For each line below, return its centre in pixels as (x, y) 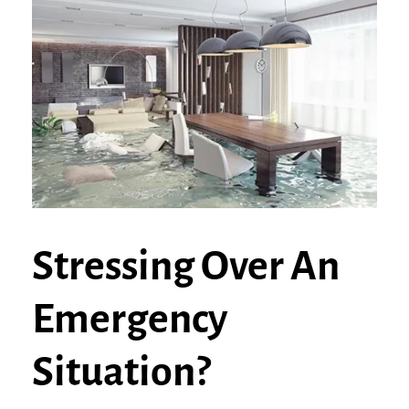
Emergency (130, 320)
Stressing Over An (186, 267)
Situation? (121, 372)
